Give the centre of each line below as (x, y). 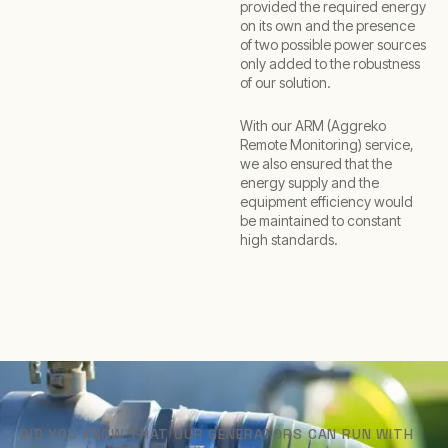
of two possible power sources (333, 44)
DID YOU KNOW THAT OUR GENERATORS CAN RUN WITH (217, 434)
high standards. (289, 239)
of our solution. (285, 82)
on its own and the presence (327, 25)
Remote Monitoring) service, (327, 144)
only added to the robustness (330, 63)
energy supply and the (309, 182)
